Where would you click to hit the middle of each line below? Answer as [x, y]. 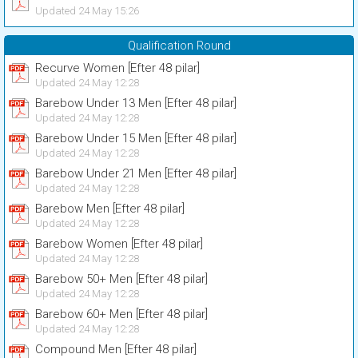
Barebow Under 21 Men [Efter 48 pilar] [136, 173]
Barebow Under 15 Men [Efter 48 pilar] [136, 138]
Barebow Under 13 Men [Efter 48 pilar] [136, 103]
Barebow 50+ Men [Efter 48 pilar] [121, 279]
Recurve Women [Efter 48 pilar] [117, 68]
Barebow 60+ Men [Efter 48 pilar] [121, 314]
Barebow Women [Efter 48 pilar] [119, 244]
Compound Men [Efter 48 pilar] [116, 349]
